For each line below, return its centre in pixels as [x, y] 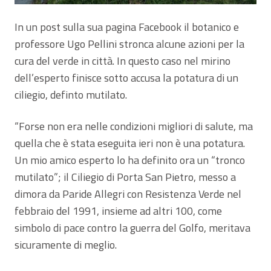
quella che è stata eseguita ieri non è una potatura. [130, 143]
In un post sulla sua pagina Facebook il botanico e [127, 27]
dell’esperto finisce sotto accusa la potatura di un [126, 78]
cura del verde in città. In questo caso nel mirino [122, 61]
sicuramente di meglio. [66, 245]
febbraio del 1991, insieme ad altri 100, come [118, 211]
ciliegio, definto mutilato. [71, 95]
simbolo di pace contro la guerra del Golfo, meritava [132, 228]
